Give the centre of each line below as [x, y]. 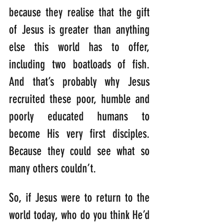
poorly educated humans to [79, 116]
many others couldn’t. [53, 168]
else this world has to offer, [79, 47]
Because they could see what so [79, 151]
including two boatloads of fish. [79, 64]
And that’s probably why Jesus [79, 82]
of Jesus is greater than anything [79, 29]
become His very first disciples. [79, 134]
